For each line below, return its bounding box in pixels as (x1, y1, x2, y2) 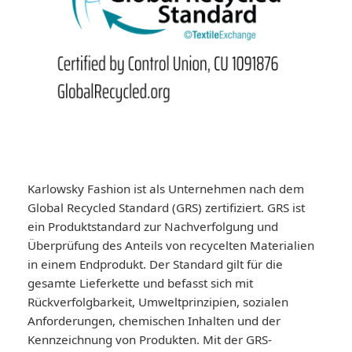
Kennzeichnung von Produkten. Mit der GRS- (27, 331, 272, 347)
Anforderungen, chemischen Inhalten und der (27, 312, 280, 328)
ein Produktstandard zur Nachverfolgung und (27, 218, 278, 234)
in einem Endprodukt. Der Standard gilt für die (27, 255, 283, 272)
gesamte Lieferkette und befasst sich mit (27, 274, 253, 291)
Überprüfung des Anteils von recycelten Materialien (27, 236, 314, 253)
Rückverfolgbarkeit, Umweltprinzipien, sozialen (27, 293, 288, 310)
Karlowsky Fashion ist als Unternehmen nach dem (27, 180, 304, 196)
